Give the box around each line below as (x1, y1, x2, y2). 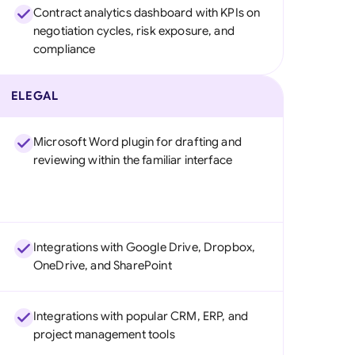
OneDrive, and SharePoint (32, 258, 172, 273)
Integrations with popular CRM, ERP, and (32, 309, 249, 323)
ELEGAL (10, 89, 59, 103)
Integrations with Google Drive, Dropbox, (32, 240, 256, 254)
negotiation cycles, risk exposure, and (32, 24, 235, 38)
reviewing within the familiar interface (32, 153, 233, 167)
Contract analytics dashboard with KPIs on (32, 6, 261, 20)
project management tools (32, 327, 175, 342)
